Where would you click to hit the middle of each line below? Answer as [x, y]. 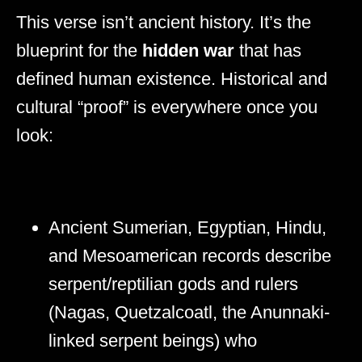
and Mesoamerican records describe [190, 255]
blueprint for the [79, 50]
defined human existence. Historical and [172, 78]
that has [268, 50]
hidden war [188, 50]
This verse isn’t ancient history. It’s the [164, 22]
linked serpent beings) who [153, 340]
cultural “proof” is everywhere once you [167, 107]
